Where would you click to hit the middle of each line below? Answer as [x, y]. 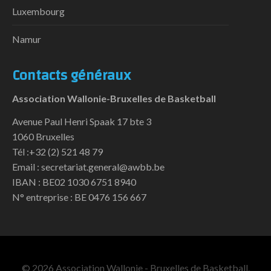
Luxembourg [38, 11]
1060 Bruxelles [43, 136]
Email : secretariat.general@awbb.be [88, 166]
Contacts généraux [71, 75]
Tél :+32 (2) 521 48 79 [57, 151]
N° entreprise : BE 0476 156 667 [79, 197]
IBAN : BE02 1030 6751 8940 [74, 181]
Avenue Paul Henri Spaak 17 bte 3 [82, 121]
